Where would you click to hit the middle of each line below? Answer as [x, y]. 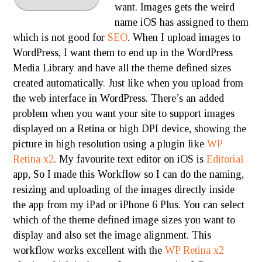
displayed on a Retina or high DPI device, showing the [130, 129]
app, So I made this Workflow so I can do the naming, [129, 174]
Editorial [225, 159]
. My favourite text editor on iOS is [130, 159]
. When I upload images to [184, 37]
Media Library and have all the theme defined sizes [122, 68]
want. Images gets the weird [175, 7]
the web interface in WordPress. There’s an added [119, 98]
